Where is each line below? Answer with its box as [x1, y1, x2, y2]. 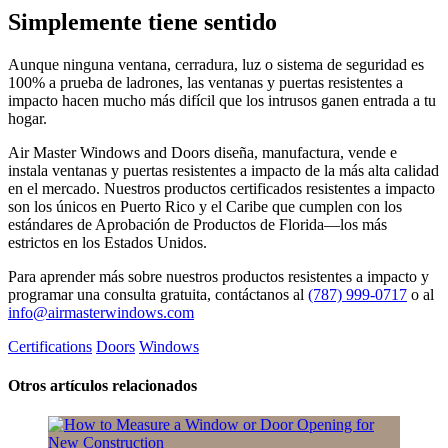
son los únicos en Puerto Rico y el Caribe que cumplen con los [8, 197, 402, 215]
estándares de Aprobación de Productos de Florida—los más [8, 215, 387, 233]
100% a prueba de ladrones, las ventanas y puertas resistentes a [8, 73, 403, 91]
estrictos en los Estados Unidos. [8, 233, 207, 251]
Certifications [8, 337, 92, 355]
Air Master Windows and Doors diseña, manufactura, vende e [8, 143, 397, 161]
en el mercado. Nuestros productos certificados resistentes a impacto [8, 179, 435, 197]
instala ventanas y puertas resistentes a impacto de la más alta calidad [8, 161, 439, 179]
